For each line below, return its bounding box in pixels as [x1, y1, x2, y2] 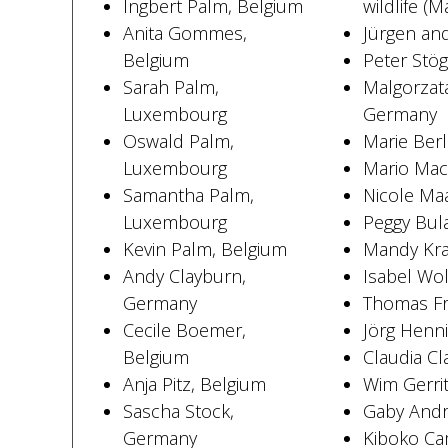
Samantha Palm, [122, 183, 254, 207]
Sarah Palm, [122, 75, 219, 99]
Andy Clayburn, [122, 264, 246, 288]
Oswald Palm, [122, 129, 234, 153]
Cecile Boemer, [122, 318, 246, 342]
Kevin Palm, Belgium [122, 237, 287, 261]
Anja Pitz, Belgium [122, 372, 266, 396]
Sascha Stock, [122, 399, 234, 423]
